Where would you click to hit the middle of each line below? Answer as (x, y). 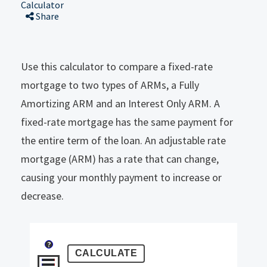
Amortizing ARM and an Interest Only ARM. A (120, 103)
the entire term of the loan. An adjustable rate (123, 140)
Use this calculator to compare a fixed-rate (117, 66)
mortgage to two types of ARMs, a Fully (110, 85)
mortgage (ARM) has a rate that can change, (120, 159)
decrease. (42, 195)
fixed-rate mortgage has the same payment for (127, 122)
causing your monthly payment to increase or (121, 177)
